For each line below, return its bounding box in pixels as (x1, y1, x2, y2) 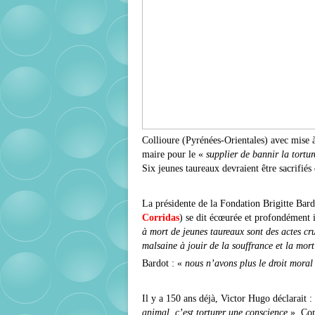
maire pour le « (142, 149, 206, 160)
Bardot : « (142, 257, 185, 269)
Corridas (142, 212, 179, 223)
